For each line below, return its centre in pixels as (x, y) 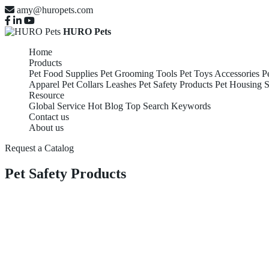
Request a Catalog (39, 148)
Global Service (57, 106)
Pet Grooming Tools (139, 74)
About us (46, 128)
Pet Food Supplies (63, 74)
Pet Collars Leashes (99, 84)
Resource (47, 95)
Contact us (49, 117)
